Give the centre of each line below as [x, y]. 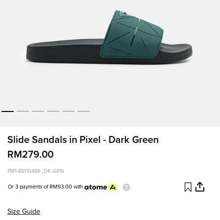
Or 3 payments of [28, 187]
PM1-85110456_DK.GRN [36, 171]
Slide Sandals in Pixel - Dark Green [83, 140]
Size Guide [24, 212]
